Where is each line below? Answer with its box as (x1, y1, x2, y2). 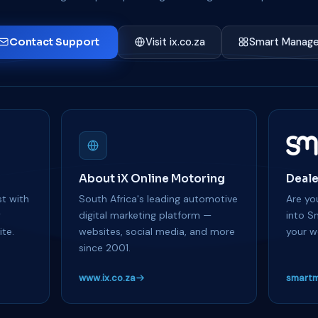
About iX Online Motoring (78, 171, 225, 185)
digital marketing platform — (78, 208, 212, 221)
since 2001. (78, 241, 131, 254)
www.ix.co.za (78, 271, 136, 284)
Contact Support (9, 35, 99, 48)
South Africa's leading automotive (78, 192, 238, 205)
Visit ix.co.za (145, 35, 205, 48)
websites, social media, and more (78, 224, 235, 238)
